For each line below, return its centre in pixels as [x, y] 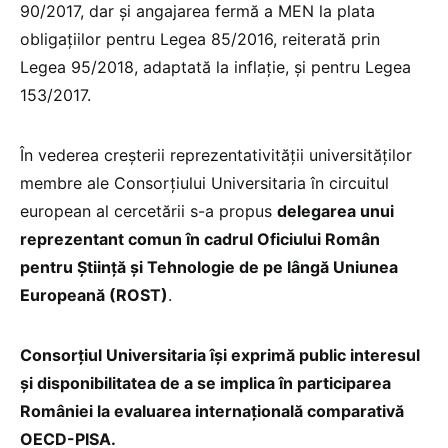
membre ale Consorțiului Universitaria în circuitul [204, 182]
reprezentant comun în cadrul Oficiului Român [200, 238]
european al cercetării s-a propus [148, 210]
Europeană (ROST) [94, 294]
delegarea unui [335, 210]
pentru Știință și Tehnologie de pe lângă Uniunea [209, 266]
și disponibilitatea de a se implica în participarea [205, 382]
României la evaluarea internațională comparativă [212, 410]
